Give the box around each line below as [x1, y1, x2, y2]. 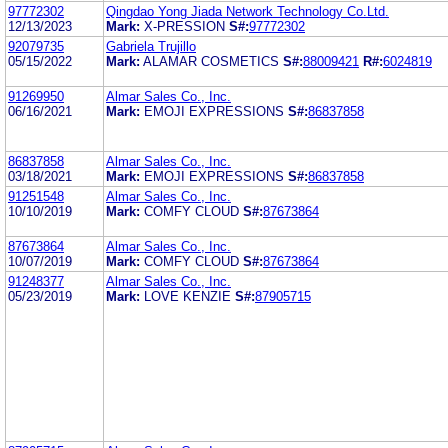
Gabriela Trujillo [106, 38, 196, 54]
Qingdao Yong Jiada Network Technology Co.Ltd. [106, 3, 389, 19]
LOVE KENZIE [144, 288, 231, 304]
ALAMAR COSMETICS [143, 53, 279, 69]
